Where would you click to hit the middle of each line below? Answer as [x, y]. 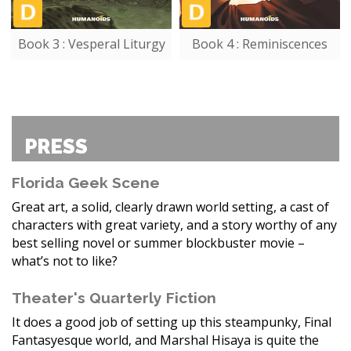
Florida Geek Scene [86, 182]
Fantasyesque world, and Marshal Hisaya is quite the [165, 340]
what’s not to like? [65, 261]
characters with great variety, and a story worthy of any [174, 224]
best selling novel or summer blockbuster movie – [158, 242]
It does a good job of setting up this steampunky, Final [172, 322]
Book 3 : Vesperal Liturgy [91, 44]
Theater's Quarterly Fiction [114, 297]
